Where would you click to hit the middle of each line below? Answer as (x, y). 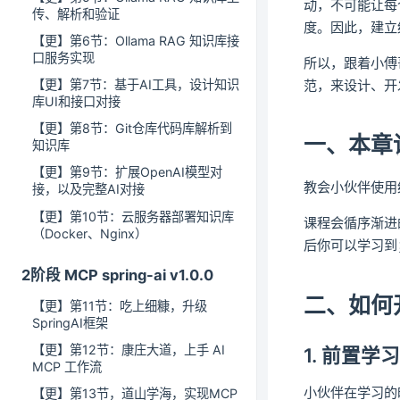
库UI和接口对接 (76, 102)
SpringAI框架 (70, 323)
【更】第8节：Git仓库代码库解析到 (132, 129)
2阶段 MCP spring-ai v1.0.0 (117, 275)
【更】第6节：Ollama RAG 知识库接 (136, 40)
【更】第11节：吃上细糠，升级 (120, 306)
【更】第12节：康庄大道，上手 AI (129, 350)
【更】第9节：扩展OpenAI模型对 (127, 172)
